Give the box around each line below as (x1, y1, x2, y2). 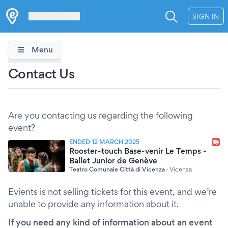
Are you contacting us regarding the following (8, 110, 193, 121)
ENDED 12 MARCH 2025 (69, 138, 139, 146)
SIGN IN (192, 12, 219, 20)
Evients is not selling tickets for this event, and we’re (8, 186, 217, 197)
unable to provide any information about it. (8, 198, 179, 209)
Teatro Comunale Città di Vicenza (69, 165, 165, 173)
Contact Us (8, 65, 74, 81)
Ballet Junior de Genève (69, 156, 157, 165)
